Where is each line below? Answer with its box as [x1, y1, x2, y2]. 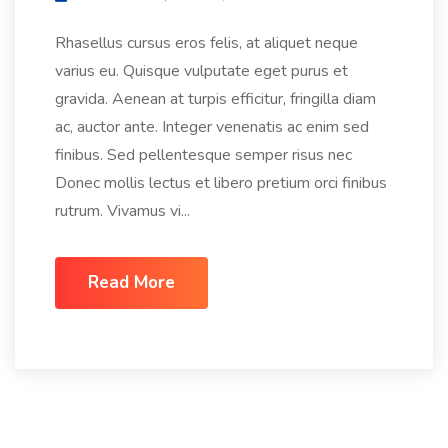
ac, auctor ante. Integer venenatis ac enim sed [55, 116, 369, 139]
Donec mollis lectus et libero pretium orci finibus [55, 172, 387, 195]
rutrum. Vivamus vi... [55, 200, 190, 223]
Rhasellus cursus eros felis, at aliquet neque [55, 32, 358, 55]
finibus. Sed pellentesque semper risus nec [55, 144, 352, 167]
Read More [88, 271, 175, 295]
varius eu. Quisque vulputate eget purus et [55, 60, 348, 83]
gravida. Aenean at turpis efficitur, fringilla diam [55, 88, 376, 111]
